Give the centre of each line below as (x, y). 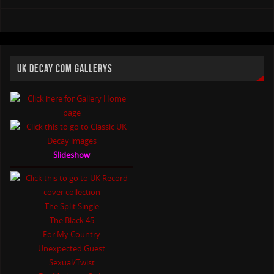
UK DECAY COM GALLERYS (65, 68)
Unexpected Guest (72, 249)
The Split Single (72, 206)
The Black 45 (72, 220)
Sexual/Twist (72, 263)
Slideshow (72, 155)
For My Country (72, 235)
